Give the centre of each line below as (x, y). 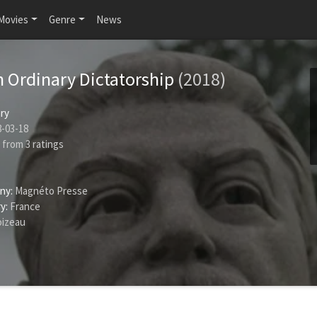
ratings (47, 144)
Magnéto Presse (50, 191)
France (24, 206)
